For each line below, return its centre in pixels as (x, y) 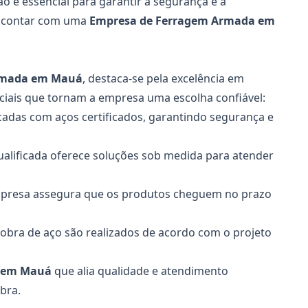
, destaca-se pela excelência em (163, 78)
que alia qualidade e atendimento (140, 271)
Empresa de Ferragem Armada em (182, 21)
